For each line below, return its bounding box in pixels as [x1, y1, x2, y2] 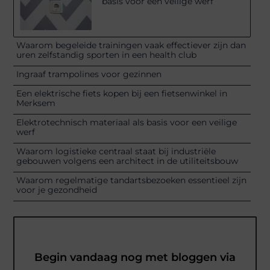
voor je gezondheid [16, 184, 98, 195]
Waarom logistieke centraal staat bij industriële [16, 145, 216, 157]
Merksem [16, 97, 56, 108]
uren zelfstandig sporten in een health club [16, 49, 197, 60]
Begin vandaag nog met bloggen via [34, 250, 236, 264]
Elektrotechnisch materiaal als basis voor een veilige [16, 116, 237, 128]
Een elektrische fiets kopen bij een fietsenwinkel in [16, 87, 228, 99]
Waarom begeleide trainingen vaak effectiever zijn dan [16, 39, 246, 51]
